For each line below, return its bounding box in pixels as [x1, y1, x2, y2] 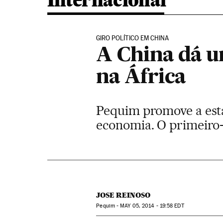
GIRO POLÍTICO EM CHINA [96, 34, 169, 42]
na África [96, 68, 186, 88]
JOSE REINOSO [96, 191, 151, 200]
